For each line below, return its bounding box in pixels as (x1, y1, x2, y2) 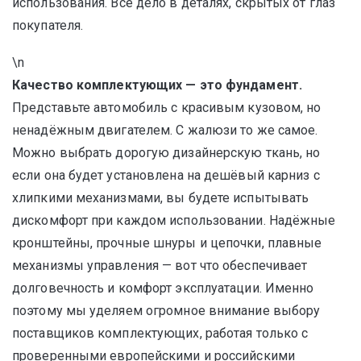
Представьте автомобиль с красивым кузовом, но (12, 100, 322, 115)
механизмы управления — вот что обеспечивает (12, 258, 308, 273)
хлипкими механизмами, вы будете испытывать (12, 190, 309, 205)
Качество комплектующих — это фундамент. (12, 77, 302, 93)
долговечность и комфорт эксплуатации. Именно (12, 280, 314, 296)
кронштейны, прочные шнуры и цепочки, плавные (12, 235, 322, 251)
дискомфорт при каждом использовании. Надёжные (12, 213, 336, 228)
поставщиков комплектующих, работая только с (12, 326, 309, 341)
